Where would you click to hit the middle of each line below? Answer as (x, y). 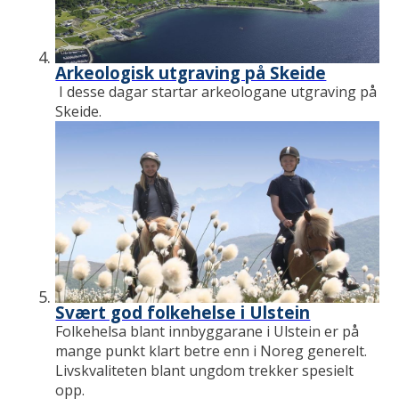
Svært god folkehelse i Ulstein (183, 313)
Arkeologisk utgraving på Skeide (191, 73)
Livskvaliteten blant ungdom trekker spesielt (205, 371)
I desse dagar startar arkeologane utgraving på (216, 92)
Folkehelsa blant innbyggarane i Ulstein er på (208, 332)
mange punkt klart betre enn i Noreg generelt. (212, 351)
